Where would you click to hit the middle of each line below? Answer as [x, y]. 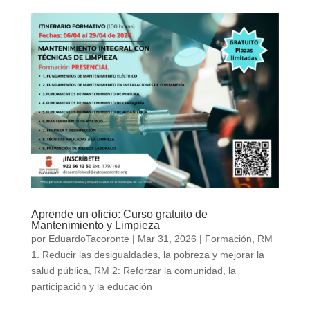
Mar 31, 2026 [167, 239]
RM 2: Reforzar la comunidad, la [165, 271]
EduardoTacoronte [89, 239]
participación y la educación [91, 287]
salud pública [60, 271]
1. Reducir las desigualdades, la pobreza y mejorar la [147, 255]
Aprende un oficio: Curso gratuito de [119, 215]
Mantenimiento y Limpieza [95, 226]
